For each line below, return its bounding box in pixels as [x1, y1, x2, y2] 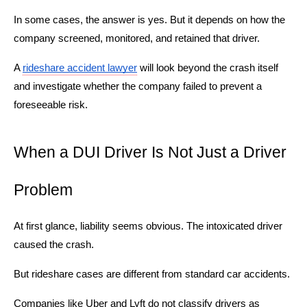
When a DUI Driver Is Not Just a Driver [14, 143, 286, 161]
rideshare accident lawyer [23, 62, 137, 73]
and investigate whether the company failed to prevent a [14, 80, 262, 92]
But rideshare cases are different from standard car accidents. [14, 268, 290, 280]
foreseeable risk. [14, 99, 88, 110]
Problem [14, 180, 73, 199]
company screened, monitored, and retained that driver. [14, 32, 260, 44]
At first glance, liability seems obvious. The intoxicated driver [14, 220, 282, 232]
